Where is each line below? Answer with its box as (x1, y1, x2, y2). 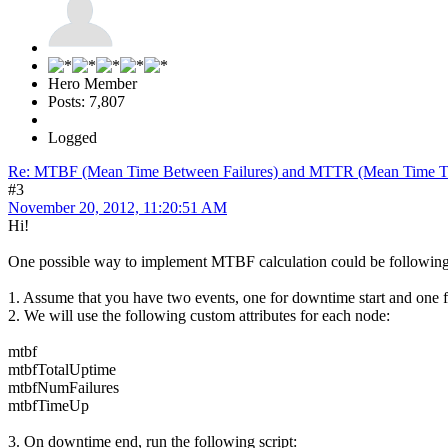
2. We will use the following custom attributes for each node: (8, 306, 390, 324)
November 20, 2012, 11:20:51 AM (8, 198, 227, 216)
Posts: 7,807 (48, 92, 125, 110)
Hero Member (48, 74, 137, 92)
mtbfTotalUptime (8, 360, 116, 378)
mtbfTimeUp (8, 396, 89, 414)
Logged (48, 128, 97, 146)
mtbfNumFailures (8, 378, 119, 396)
